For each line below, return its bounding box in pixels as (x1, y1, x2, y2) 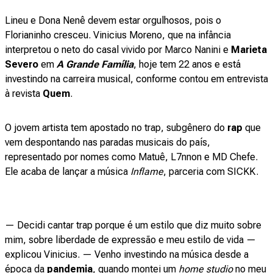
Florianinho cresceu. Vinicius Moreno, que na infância (5, 29, 231, 41)
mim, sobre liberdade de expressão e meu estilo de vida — (5, 234, 256, 246)
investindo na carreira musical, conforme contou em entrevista (5, 73, 268, 85)
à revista (5, 88, 43, 99)
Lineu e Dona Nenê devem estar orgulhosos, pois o (5, 15, 221, 26)
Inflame (130, 166, 163, 177)
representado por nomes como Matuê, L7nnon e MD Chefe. (5, 151, 258, 163)
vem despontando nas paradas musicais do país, (5, 136, 210, 148)
